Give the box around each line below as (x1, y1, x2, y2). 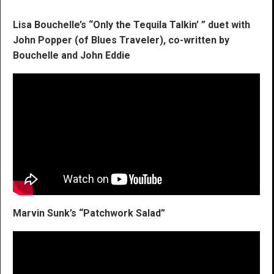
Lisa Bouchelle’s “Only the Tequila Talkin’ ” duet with (13, 19, 250, 31)
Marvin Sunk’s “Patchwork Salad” (13, 207, 165, 220)
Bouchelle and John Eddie (13, 50, 130, 62)
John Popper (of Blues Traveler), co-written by (13, 34, 229, 46)
